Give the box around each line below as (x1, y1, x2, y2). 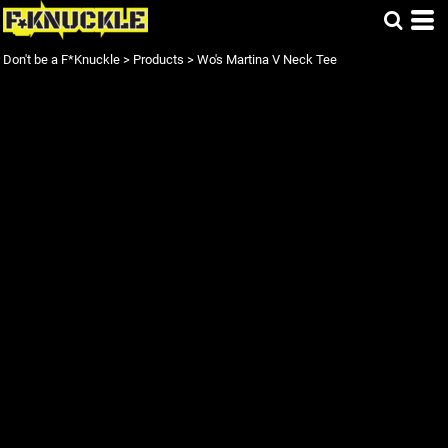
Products (133, 52, 184, 67)
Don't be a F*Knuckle (3, 52, 120, 67)
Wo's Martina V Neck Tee (197, 52, 337, 67)
